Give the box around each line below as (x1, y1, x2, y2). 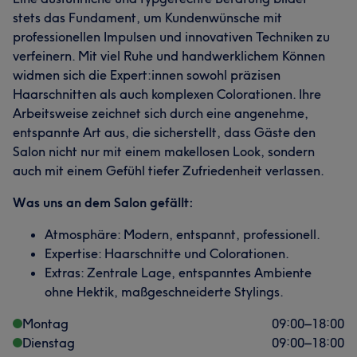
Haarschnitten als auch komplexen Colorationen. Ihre (13, 86, 321, 102)
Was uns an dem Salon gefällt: (13, 194, 194, 210)
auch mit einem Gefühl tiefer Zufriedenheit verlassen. (13, 163, 324, 178)
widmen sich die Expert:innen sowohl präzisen (13, 67, 280, 83)
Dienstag (22, 335, 75, 351)
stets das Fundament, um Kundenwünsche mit (13, 10, 282, 25)
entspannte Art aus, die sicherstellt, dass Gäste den (13, 124, 316, 140)
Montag (22, 316, 69, 331)
